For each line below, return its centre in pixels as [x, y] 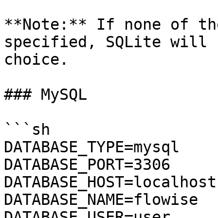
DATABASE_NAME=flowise [101, 200]
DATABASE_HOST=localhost [110, 182]
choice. [36, 59]
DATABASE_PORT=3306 [87, 164]
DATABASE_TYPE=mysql [92, 147]
